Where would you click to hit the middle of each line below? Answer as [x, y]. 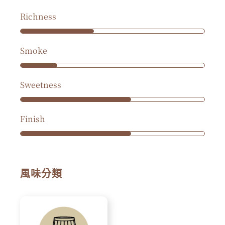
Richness [38, 17]
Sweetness [41, 85]
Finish [33, 119]
